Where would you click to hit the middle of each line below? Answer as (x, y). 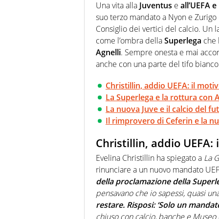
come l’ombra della (130, 41)
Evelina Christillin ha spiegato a (149, 158)
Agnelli (108, 53)
